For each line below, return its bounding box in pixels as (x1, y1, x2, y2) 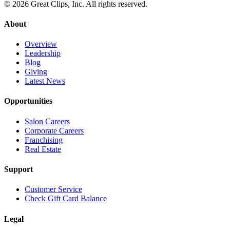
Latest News (25, 76, 65, 86)
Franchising (25, 135, 63, 144)
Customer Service (25, 185, 82, 194)
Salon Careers (25, 117, 70, 126)
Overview (25, 40, 57, 49)
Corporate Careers (25, 126, 84, 135)
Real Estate (25, 144, 61, 154)
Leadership (25, 49, 61, 58)
